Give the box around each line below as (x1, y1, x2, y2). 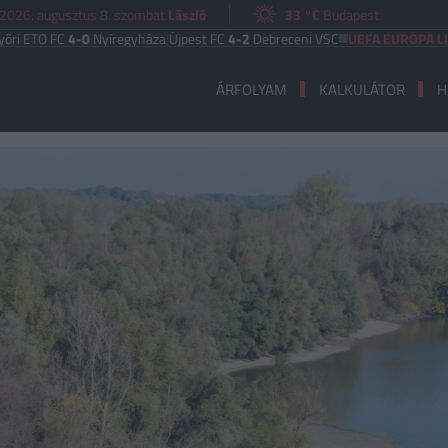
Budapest (320, 3, 380, 25)
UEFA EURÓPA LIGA (298, 27, 416, 49)
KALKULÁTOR (318, 77, 405, 101)
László (168, 3, 207, 25)
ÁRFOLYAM (215, 77, 287, 101)
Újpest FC (119, 27, 179, 49)
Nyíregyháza (40, 27, 117, 49)
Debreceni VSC (200, 27, 290, 49)
